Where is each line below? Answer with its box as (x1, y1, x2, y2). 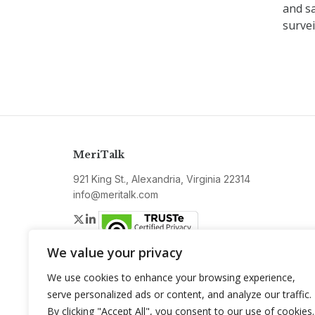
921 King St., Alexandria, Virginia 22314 (73, 173, 250, 185)
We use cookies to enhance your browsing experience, (47, 271, 295, 284)
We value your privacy (47, 244, 183, 261)
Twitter (85, 212, 120, 226)
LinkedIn (98, 212, 141, 226)
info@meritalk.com (73, 188, 158, 200)
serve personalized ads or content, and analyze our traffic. (47, 288, 311, 301)
